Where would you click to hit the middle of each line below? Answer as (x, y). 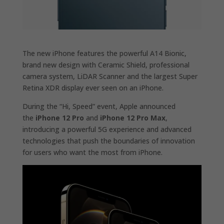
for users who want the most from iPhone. (92, 152)
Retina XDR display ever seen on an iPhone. (93, 87)
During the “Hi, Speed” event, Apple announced (99, 106)
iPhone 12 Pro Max (132, 117)
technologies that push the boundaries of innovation (108, 140)
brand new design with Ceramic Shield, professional (106, 64)
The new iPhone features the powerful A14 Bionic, (104, 53)
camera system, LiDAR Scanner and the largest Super (110, 76)
